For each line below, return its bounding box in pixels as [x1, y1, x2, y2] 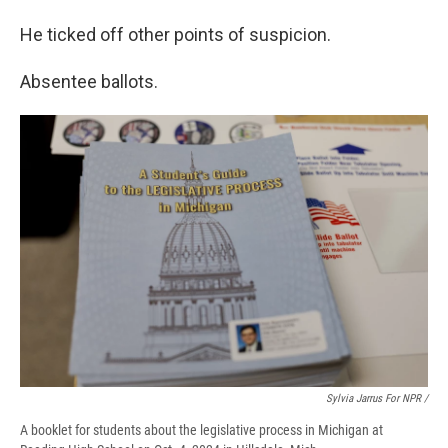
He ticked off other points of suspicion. [20, 24, 331, 46]
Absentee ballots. [20, 71, 158, 93]
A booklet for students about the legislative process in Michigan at [20, 422, 383, 439]
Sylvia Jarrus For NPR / [326, 392, 428, 406]
